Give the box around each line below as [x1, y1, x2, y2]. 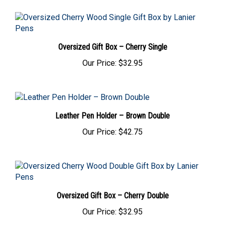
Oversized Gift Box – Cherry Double [56, 184, 169, 194]
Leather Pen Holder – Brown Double [55, 104, 170, 115]
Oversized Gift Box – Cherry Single [58, 36, 167, 46]
